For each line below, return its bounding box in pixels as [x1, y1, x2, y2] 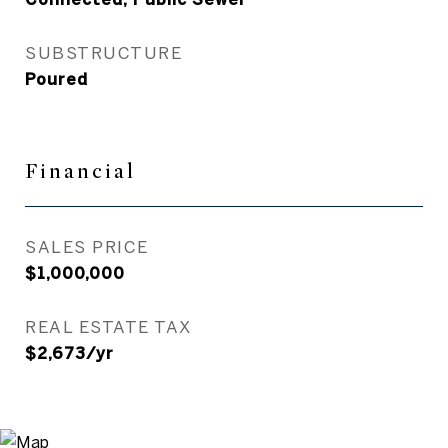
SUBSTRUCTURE [25, 43, 182, 62]
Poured [25, 70, 88, 88]
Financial [25, 159, 136, 184]
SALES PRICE [25, 237, 149, 256]
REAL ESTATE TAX [25, 317, 192, 336]
